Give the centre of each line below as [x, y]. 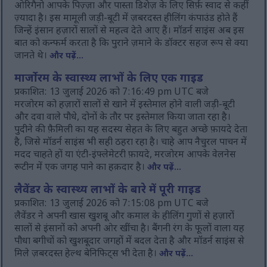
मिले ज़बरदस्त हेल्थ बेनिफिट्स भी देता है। [87, 254]
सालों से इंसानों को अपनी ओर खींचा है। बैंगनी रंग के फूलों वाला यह [130, 229]
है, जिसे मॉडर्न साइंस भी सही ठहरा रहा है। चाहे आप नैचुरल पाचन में [131, 143]
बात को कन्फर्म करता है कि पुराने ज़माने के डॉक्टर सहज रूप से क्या [131, 44]
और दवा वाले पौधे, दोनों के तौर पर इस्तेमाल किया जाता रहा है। [123, 118]
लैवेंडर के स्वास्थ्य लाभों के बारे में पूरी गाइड [108, 191]
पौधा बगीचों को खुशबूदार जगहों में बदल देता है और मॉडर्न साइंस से [130, 242]
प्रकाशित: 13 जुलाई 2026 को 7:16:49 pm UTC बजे [112, 93]
